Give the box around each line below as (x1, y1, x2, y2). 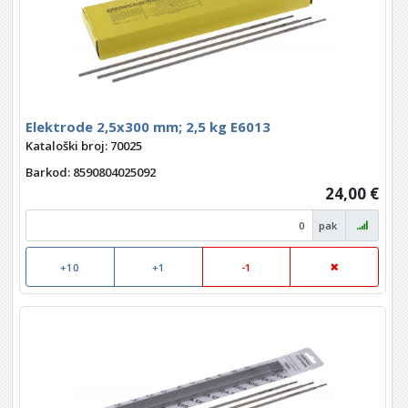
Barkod (25, 163, 67, 180)
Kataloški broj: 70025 (25, 138, 142, 155)
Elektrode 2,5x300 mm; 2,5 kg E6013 (25, 117, 270, 136)
